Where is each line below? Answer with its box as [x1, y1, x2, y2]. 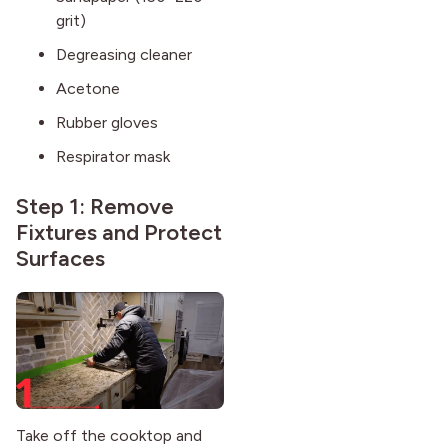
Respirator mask [56, 147, 170, 167]
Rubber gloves [56, 113, 158, 133]
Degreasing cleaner [56, 45, 192, 65]
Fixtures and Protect [16, 219, 222, 247]
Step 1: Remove [16, 193, 174, 221]
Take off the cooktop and [16, 425, 202, 445]
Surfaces [16, 245, 105, 273]
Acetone [56, 79, 120, 99]
